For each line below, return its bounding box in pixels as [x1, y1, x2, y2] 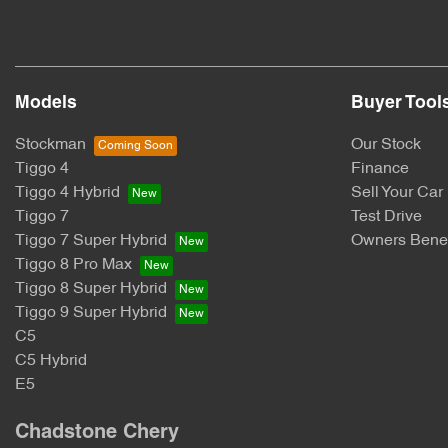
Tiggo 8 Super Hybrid [15, 281, 167, 297]
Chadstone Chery [15, 424, 179, 442]
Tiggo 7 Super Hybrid [15, 233, 167, 249]
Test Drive [351, 209, 422, 225]
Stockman [15, 137, 86, 153]
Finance [351, 161, 409, 177]
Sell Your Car [351, 185, 443, 201]
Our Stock [351, 137, 421, 153]
